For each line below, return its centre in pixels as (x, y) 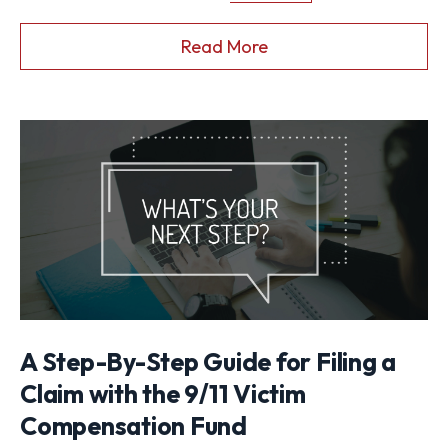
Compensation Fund (133, 426)
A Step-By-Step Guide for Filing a (208, 362)
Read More (224, 47)
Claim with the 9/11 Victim (163, 394)
